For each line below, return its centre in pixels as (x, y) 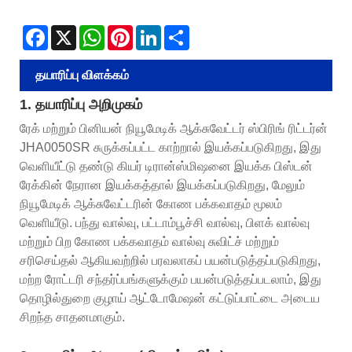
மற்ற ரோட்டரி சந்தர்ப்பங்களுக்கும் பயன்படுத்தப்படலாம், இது (170, 279)
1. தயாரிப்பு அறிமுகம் (81, 104)
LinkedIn (182, 31)
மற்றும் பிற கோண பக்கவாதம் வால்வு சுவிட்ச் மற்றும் (149, 241)
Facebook (73, 31)
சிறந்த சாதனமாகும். (72, 317)
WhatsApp (130, 31)
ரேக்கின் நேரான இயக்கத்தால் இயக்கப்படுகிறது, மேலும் (162, 185)
